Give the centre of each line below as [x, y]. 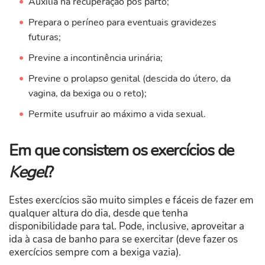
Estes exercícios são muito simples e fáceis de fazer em [131, 201]
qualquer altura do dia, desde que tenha [98, 214]
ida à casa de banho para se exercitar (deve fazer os [123, 240]
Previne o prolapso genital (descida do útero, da [129, 79]
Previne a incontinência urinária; [95, 58]
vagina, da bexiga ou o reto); [87, 94]
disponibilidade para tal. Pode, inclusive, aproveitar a [127, 227]
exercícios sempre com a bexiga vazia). [95, 253]
